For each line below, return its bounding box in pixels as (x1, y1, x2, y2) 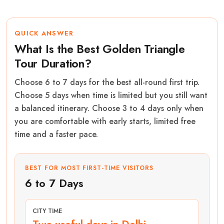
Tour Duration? (14, 54, 91, 72)
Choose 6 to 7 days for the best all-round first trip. (14, 76, 199, 88)
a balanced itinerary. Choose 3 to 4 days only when (14, 102, 203, 114)
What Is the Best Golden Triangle (14, 40, 185, 57)
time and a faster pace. (14, 128, 98, 140)
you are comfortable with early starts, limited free (14, 115, 195, 127)
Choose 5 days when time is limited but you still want (14, 89, 207, 101)
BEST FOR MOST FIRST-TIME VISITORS (25, 163, 153, 172)
